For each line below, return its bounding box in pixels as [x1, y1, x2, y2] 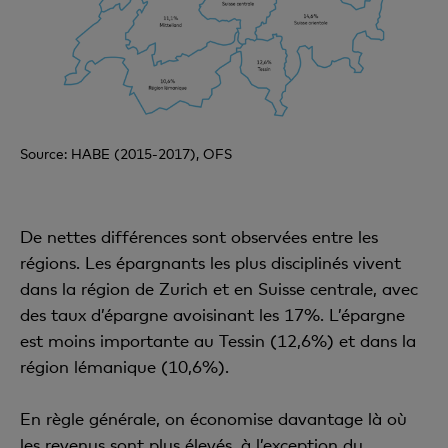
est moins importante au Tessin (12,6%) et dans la [20, 329, 416, 351]
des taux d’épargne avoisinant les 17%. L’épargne [20, 303, 405, 325]
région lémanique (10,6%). [20, 355, 229, 377]
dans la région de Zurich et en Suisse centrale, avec [20, 277, 418, 299]
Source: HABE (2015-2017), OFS [20, 144, 232, 162]
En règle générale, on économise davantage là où [20, 407, 407, 429]
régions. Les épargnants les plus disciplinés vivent [20, 251, 401, 273]
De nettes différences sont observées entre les [20, 225, 378, 247]
